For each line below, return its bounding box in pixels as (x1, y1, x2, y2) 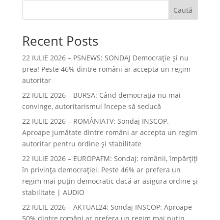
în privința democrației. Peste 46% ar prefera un (22, 165, 181, 174)
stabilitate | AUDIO (22, 188, 84, 197)
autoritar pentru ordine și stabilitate (22, 139, 141, 148)
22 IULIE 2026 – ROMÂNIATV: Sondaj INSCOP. (22, 116, 169, 126)
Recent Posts (22, 32, 98, 50)
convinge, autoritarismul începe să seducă (22, 102, 161, 111)
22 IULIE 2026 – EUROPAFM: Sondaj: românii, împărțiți (22, 154, 198, 163)
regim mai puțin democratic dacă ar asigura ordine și (22, 176, 198, 186)
